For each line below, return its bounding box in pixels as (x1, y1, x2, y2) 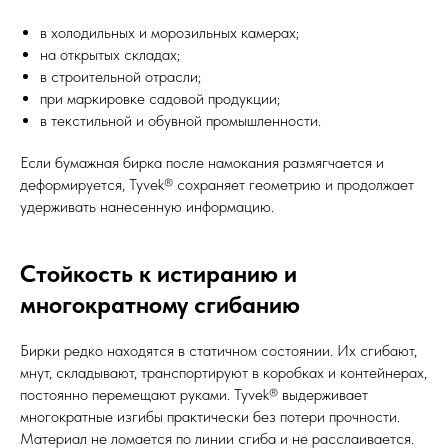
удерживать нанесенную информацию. (20, 196, 274, 216)
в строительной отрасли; (40, 66, 201, 86)
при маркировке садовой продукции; (40, 88, 280, 108)
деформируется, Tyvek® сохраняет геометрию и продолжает (20, 174, 414, 194)
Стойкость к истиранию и (20, 258, 297, 288)
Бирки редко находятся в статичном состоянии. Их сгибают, (20, 340, 417, 360)
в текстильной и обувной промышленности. (40, 110, 321, 130)
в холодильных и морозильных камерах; (40, 22, 299, 42)
